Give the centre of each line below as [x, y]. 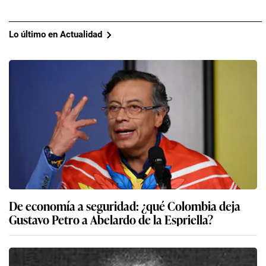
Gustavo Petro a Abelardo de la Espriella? [111, 219]
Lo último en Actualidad [56, 35]
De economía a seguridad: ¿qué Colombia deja [125, 205]
